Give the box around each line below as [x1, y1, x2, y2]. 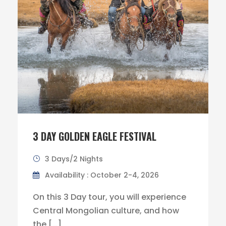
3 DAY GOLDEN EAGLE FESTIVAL [33, 129, 156, 144]
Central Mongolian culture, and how [33, 205, 179, 216]
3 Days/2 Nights [45, 154, 103, 164]
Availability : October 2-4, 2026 [45, 170, 159, 180]
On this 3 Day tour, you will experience [33, 191, 186, 203]
